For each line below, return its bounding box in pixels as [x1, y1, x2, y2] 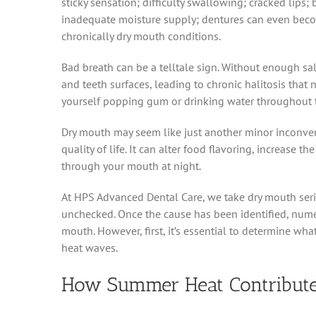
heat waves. [61, 240, 118, 255]
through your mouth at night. [61, 158, 201, 173]
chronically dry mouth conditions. [61, 28, 221, 43]
